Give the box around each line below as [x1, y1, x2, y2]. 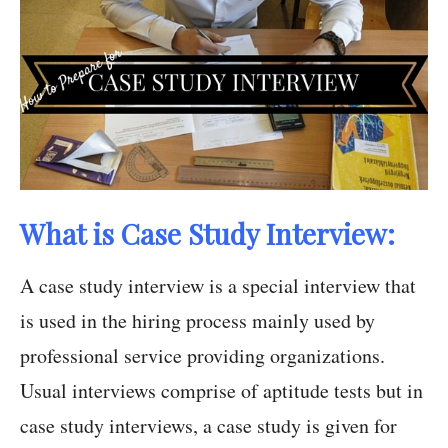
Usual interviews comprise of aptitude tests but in [20, 377, 423, 405]
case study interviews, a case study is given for [20, 412, 397, 440]
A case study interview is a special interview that [20, 272, 416, 300]
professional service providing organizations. [20, 342, 385, 370]
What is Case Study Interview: [20, 215, 395, 253]
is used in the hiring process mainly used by [20, 307, 375, 335]
